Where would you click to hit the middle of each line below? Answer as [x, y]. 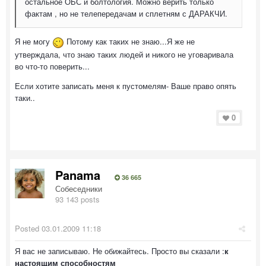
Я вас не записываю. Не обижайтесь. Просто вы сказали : [120, 251]
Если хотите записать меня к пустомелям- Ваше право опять [126, 85]
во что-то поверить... [52, 66]
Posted [28, 228]
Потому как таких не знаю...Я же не [129, 41]
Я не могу [34, 41]
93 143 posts [77, 199]
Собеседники [79, 189]
